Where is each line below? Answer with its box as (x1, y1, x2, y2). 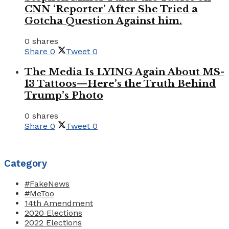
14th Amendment (25, 198, 93, 209)
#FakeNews (25, 179, 70, 189)
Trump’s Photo (25, 89, 103, 101)
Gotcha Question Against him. (25, 15, 182, 27)
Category (4, 158, 47, 170)
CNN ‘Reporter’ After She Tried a (25, 3, 198, 15)
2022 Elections (25, 218, 82, 228)
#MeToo (25, 189, 54, 199)
